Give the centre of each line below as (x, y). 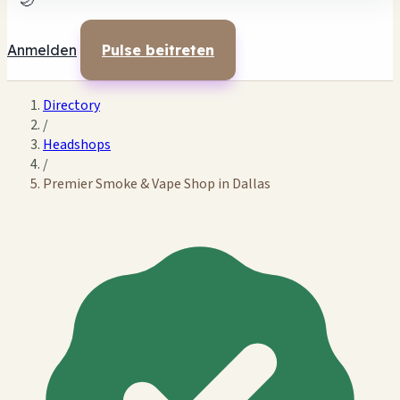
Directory (71, 105)
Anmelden (42, 50)
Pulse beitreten (158, 50)
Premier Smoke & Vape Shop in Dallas (157, 184)
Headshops (77, 145)
